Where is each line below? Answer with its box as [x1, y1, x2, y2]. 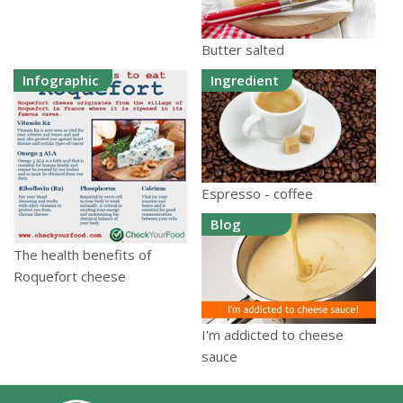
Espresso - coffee [201, 184, 313, 203]
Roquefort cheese [13, 267, 126, 286]
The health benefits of [13, 246, 151, 264]
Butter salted [201, 40, 284, 59]
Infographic [22, 71, 99, 90]
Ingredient [210, 71, 279, 90]
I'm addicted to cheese [201, 325, 344, 344]
